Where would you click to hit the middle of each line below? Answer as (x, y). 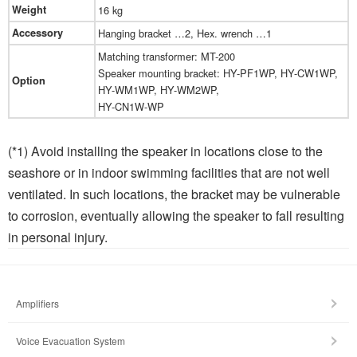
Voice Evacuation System (71, 341)
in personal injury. (58, 237)
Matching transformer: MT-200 (167, 57)
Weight (29, 10)
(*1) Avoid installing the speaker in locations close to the (165, 151)
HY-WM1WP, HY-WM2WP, (159, 90)
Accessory (37, 33)
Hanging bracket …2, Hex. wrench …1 (185, 33)
